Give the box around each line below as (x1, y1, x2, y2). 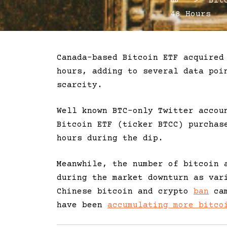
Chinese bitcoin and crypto (57, 187, 194, 197)
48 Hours (170, 10, 211, 19)
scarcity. (57, 81, 102, 90)
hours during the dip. (57, 134, 163, 143)
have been (57, 201, 107, 210)
